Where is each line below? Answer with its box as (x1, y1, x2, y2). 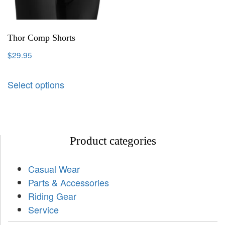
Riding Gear (28, 189, 76, 203)
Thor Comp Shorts (8, 32, 75, 43)
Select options (8, 77, 64, 91)
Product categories (69, 135, 156, 148)
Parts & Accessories (28, 176, 109, 189)
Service (28, 203, 59, 216)
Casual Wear (28, 162, 80, 176)
